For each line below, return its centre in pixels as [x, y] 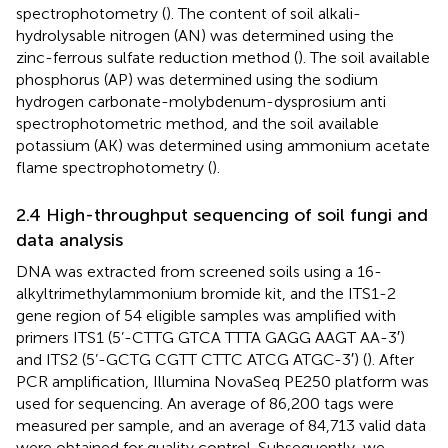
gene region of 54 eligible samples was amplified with [206, 315]
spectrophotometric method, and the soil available [197, 123]
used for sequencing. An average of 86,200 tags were [205, 403]
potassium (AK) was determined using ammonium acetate [223, 145]
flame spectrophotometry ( [114, 167]
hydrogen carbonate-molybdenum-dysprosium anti [201, 101]
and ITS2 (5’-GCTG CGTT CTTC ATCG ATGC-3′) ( [191, 359]
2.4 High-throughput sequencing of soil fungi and [222, 214]
